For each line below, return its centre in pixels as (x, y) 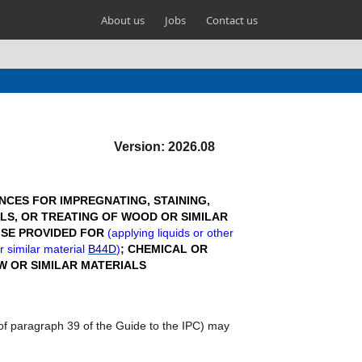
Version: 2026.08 (164, 147)
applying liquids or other (173, 233)
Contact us (232, 20)
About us (123, 20)
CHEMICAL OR (168, 249)
